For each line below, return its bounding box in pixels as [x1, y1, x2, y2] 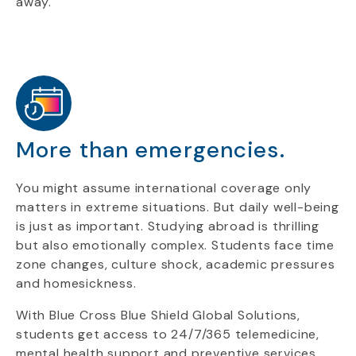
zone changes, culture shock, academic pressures [16, 256, 335, 273]
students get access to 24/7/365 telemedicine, [16, 326, 319, 342]
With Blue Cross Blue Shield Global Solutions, [16, 307, 300, 323]
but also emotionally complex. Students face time [16, 237, 335, 253]
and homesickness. [16, 275, 137, 292]
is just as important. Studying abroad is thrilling [16, 218, 319, 234]
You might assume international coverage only [16, 180, 312, 196]
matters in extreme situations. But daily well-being [16, 199, 339, 215]
